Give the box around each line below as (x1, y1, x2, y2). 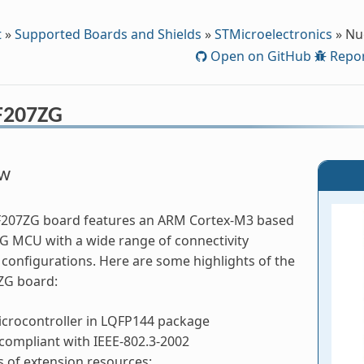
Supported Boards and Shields (14, 24, 201, 43)
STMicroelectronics (214, 24, 332, 43)
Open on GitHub (207, 46, 312, 65)
